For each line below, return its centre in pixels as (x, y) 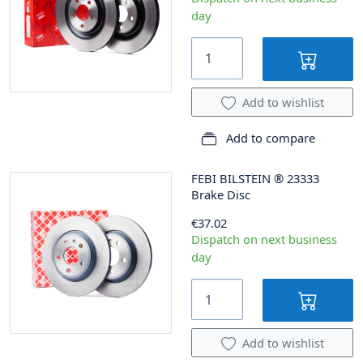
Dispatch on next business (264, 239)
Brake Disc (221, 194)
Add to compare (269, 137)
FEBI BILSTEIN (231, 178)
